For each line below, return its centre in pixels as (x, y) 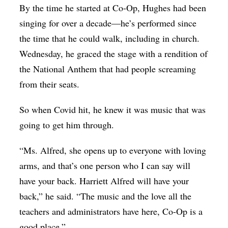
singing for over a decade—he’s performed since (108, 23)
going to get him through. (68, 124)
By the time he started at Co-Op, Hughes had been (113, 7)
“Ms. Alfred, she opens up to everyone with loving (113, 150)
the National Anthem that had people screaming (108, 68)
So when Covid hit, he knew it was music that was (113, 109)
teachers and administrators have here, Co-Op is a (111, 211)
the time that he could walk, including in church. (110, 38)
